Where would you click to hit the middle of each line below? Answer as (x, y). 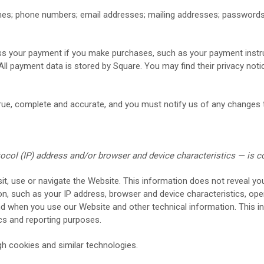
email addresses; (114, 15)
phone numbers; (48, 15)
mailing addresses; (185, 15)
